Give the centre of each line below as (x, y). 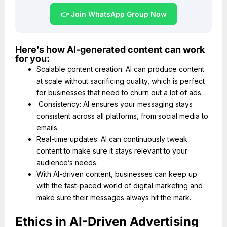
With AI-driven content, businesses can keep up (117, 174)
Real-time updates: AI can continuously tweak (112, 139)
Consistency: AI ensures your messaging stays (115, 104)
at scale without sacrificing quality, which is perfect (121, 81)
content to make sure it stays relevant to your (112, 151)
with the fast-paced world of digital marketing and (120, 186)
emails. (48, 128)
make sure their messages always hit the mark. (114, 198)
